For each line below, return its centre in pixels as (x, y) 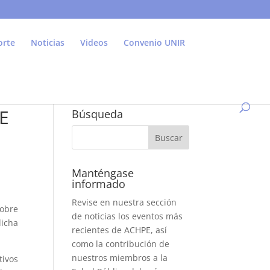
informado (99, 184)
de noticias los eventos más (127, 216)
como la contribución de (121, 244)
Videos (94, 42)
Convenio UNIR (154, 42)
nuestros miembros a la (120, 258)
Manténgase (103, 173)
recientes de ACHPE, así (120, 230)
